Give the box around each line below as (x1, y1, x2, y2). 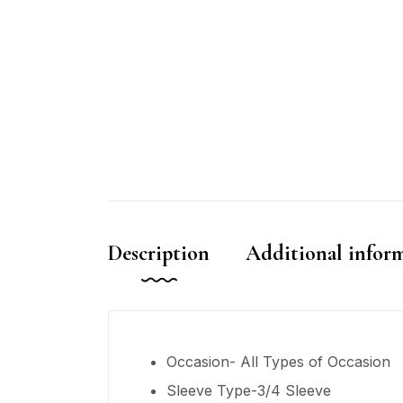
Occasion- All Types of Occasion (166, 352, 390, 371)
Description (108, 239, 210, 266)
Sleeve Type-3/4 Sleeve (166, 381, 331, 399)
